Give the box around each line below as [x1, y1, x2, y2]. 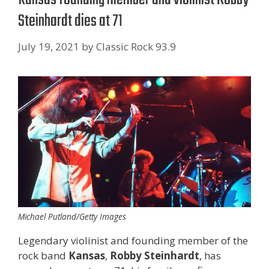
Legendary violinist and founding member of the [18, 233, 248, 247]
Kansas [68, 248, 105, 262]
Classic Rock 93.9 [96, 39, 176, 53]
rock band [18, 248, 68, 262]
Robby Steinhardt [110, 248, 199, 262]
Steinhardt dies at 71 [18, 8, 122, 34]
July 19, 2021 [18, 39, 79, 53]
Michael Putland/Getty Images [18, 210, 126, 222]
